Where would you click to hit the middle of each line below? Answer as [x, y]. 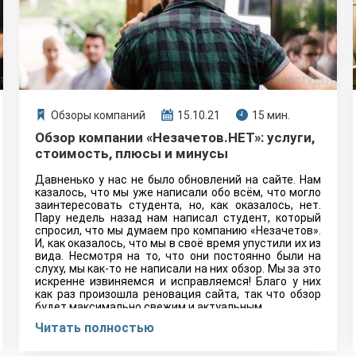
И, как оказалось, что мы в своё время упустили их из [178, 243]
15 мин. [271, 115]
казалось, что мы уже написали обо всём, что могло [178, 192]
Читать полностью [95, 328]
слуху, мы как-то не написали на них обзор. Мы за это [178, 269]
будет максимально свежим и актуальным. [150, 307]
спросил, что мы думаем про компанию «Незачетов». [178, 230]
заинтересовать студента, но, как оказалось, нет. [178, 205]
